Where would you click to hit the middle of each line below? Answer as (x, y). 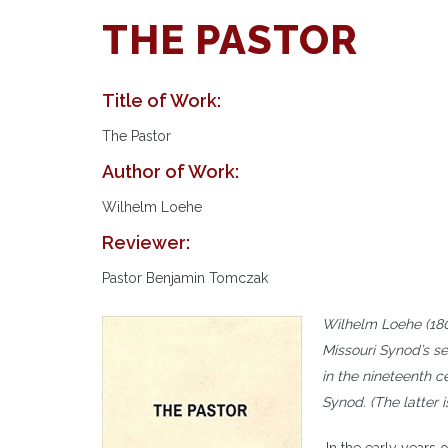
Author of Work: (170, 171)
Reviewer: (146, 242)
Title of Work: (161, 100)
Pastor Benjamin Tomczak (185, 278)
